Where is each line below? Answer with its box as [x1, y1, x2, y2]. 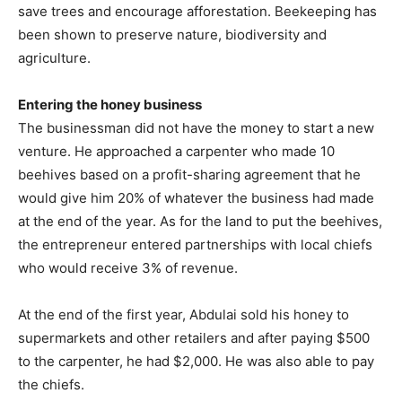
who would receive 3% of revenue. [18, 259, 238, 276]
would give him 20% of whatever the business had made [18, 189, 374, 206]
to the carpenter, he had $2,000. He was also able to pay [18, 353, 374, 370]
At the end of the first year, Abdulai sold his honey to [18, 306, 349, 323]
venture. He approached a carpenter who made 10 [18, 143, 335, 160]
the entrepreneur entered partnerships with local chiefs [18, 236, 372, 253]
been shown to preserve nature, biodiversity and [18, 26, 327, 43]
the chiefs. [18, 376, 84, 393]
